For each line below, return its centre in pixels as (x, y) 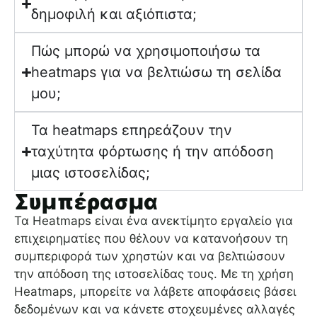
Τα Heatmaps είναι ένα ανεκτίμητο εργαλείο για (154, 221)
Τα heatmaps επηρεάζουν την (132, 131)
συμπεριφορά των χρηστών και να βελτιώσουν (150, 257)
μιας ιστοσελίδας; (91, 173)
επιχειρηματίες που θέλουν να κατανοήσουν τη (151, 239)
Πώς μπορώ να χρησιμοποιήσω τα (146, 51)
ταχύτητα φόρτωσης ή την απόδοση (153, 152)
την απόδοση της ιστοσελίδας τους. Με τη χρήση (154, 274)
